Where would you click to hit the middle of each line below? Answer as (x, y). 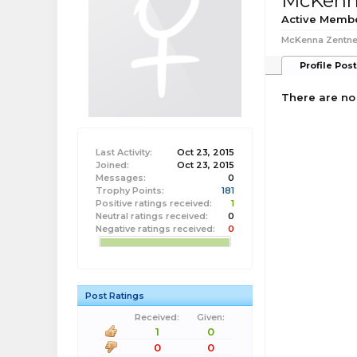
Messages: (121, 178)
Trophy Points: (130, 190)
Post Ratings (115, 296)
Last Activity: (124, 152)
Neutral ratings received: (152, 216)
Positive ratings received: (154, 203)
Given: (210, 317)
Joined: (112, 165)
